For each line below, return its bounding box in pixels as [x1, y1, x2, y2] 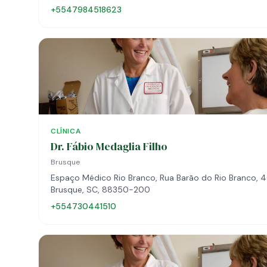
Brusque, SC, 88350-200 [51, 184, 150, 195]
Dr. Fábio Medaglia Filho [51, 139, 167, 154]
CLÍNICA [51, 126, 81, 136]
